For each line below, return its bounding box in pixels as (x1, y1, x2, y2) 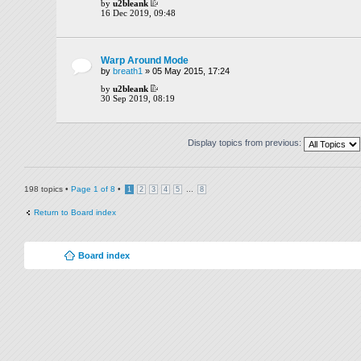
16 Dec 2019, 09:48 (101, 7, 176, 18)
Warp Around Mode (101, 54, 189, 66)
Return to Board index (34, 208, 116, 218)
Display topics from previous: (188, 138, 304, 148)
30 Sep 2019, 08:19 (101, 93, 175, 103)
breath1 (113, 65, 143, 76)
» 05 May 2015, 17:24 (143, 65, 230, 76)
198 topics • (24, 185, 71, 194)
